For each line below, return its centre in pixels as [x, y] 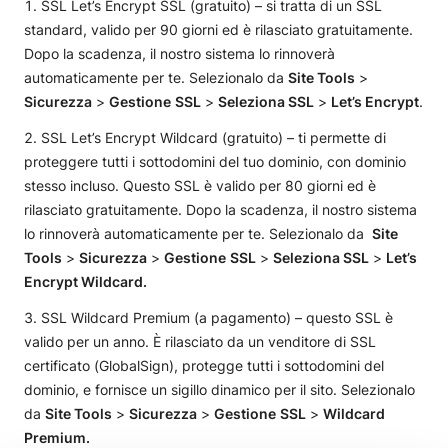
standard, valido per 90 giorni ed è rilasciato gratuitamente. [218, 29]
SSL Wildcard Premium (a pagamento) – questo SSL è [217, 317]
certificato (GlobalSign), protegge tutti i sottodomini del [204, 365]
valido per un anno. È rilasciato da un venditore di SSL [200, 341]
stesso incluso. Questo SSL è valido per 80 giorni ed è [200, 185]
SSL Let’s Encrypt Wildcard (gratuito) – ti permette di [213, 137]
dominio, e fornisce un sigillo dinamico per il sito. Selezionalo [219, 389]
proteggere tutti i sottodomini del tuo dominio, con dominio [215, 161]
